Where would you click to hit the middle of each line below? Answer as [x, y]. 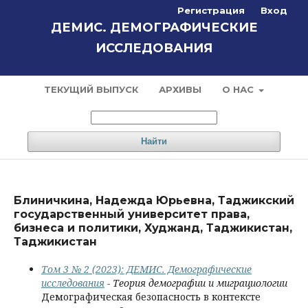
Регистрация [211, 10]
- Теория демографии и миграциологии [196, 283]
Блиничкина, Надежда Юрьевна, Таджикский [154, 200]
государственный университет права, [132, 214]
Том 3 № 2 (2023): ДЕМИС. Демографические [146, 269]
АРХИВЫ [180, 89]
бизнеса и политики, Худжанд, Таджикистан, [153, 228]
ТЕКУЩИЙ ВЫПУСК [91, 89]
